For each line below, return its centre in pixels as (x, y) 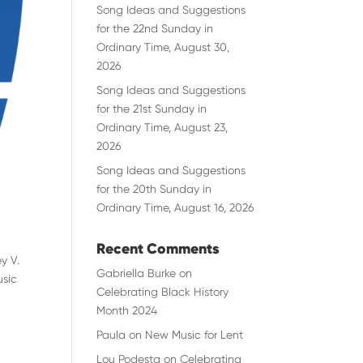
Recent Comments (158, 249)
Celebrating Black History (163, 292)
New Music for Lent (194, 335)
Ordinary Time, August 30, (163, 47)
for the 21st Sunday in (152, 109)
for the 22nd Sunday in (155, 28)
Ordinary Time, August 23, (162, 127)
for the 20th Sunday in (154, 189)
